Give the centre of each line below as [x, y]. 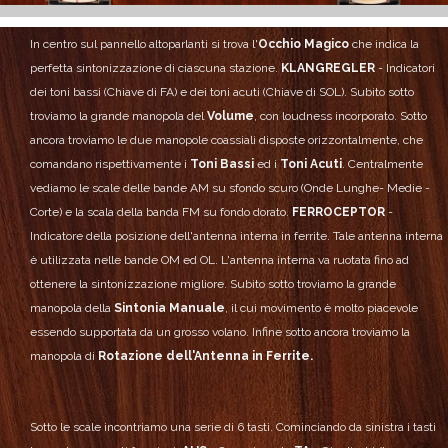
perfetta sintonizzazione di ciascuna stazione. [154, 68]
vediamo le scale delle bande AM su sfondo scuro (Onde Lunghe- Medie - [230, 188]
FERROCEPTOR [338, 212]
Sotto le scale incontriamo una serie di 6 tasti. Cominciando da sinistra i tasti [233, 427]
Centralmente [384, 164]
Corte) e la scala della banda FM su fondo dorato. [159, 212]
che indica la [384, 44]
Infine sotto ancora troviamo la [329, 332]
